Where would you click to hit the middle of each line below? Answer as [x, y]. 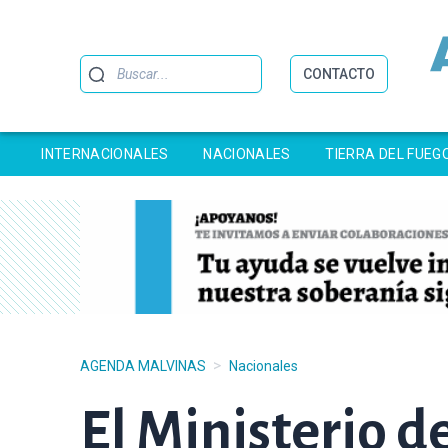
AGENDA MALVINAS [143, 365]
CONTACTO [339, 74]
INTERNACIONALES [105, 154]
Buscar [103, 65]
